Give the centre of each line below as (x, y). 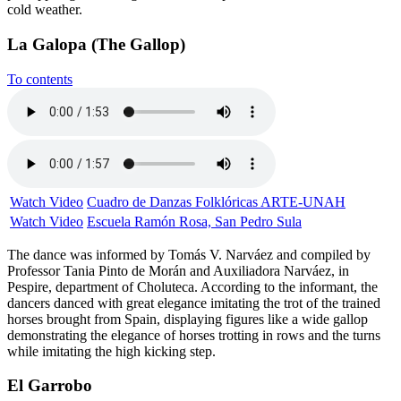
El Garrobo (50, 386)
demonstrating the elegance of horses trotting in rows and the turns (194, 335)
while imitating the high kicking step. (111, 351)
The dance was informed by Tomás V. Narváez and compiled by (189, 254)
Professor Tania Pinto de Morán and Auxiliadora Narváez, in (178, 270)
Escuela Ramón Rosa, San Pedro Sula (194, 221)
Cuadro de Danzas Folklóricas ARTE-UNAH (216, 201)
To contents (40, 79)
